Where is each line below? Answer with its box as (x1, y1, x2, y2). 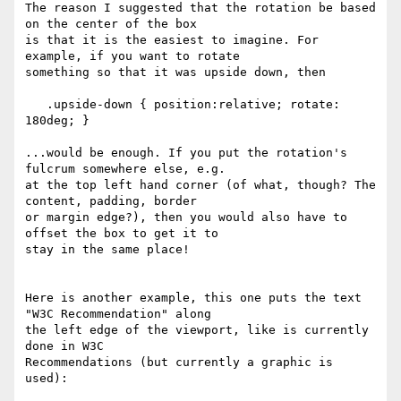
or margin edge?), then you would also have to (25, 210, 347, 225)
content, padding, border (25, 194, 197, 209)
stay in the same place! (25, 243, 190, 257)
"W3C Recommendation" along (25, 307, 211, 321)
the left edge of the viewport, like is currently (25, 323, 369, 337)
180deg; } (25, 114, 90, 128)
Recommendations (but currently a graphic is (25, 355, 333, 370)
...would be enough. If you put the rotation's (25, 146, 347, 160)
